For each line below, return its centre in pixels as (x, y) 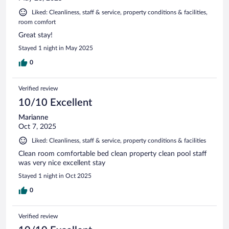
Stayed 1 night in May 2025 (56, 48)
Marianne (33, 117)
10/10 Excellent (55, 102)
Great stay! (36, 35)
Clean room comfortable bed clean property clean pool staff (112, 154)
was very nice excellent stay (62, 163)
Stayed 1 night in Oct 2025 (55, 176)
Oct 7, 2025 (37, 127)
